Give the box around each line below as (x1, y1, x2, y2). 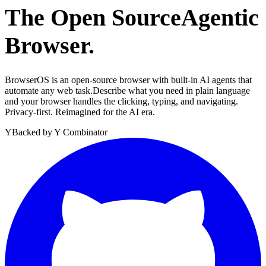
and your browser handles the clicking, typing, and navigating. (5, 96, 238, 107)
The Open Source (5, 4, 181, 31)
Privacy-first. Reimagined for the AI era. (5, 107, 155, 118)
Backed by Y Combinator (12, 127, 107, 138)
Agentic (181, 4, 259, 31)
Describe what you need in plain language (93, 85, 250, 96)
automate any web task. (5, 85, 93, 96)
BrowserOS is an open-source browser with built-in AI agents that (5, 75, 252, 85)
